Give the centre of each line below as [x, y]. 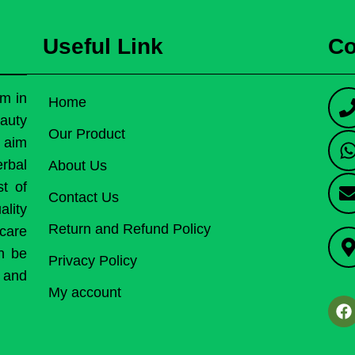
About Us [78, 166]
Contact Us [84, 197]
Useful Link [103, 46]
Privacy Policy [93, 261]
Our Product [87, 134]
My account [85, 292]
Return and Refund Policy [130, 229]
